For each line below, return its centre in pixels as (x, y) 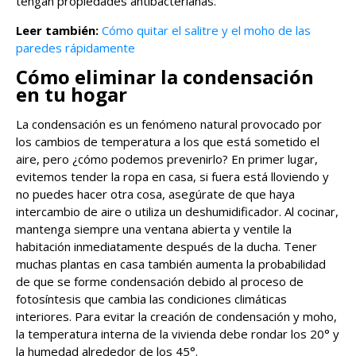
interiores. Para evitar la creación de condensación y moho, (176, 317)
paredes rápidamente (75, 48)
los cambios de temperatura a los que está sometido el (168, 142)
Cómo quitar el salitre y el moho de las (206, 31)
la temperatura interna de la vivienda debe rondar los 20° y (178, 334)
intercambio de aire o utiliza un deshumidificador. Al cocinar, (177, 212)
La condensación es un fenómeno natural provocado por (169, 124)
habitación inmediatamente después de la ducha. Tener (166, 247)
